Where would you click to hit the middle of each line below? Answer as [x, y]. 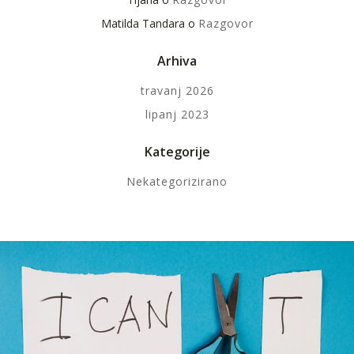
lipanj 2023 [177, 114]
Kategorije [177, 152]
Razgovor [226, 23]
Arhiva [177, 61]
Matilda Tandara [143, 23]
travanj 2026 [177, 90]
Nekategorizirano [177, 181]
